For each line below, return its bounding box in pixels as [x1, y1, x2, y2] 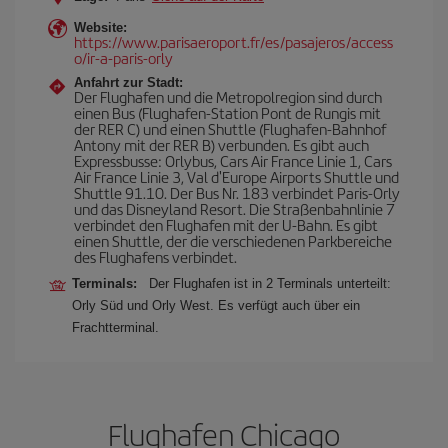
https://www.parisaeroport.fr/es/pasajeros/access [74, 31, 393, 52]
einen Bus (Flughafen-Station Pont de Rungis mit [74, 102, 381, 123]
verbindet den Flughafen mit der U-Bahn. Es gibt [74, 214, 378, 235]
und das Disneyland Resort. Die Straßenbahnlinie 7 [74, 198, 395, 219]
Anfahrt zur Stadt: [74, 75, 183, 90]
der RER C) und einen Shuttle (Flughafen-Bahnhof [74, 118, 386, 139]
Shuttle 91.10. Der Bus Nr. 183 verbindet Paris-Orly [74, 182, 400, 203]
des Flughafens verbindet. [74, 246, 237, 267]
